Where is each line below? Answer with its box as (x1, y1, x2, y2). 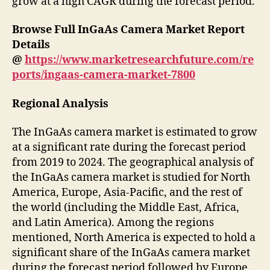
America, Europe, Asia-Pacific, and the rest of (12, 186, 242, 200)
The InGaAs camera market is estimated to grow (12, 125, 257, 140)
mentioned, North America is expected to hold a (12, 231, 256, 245)
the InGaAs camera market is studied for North (12, 171, 250, 185)
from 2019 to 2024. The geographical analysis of (12, 155, 254, 170)
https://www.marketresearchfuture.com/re (25, 53, 254, 67)
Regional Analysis (12, 96, 108, 111)
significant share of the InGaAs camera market (12, 246, 250, 260)
